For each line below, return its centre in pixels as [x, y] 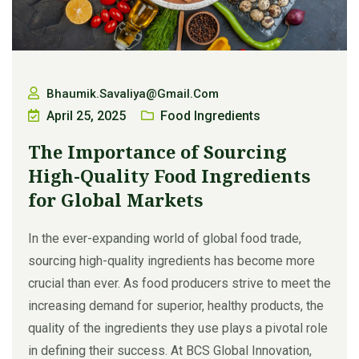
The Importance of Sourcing [157, 152]
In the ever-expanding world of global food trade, [165, 239]
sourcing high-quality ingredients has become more [171, 261]
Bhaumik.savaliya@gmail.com [133, 94]
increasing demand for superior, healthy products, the [176, 306]
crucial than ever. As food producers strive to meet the [179, 284]
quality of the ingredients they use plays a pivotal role [178, 329]
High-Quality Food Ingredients [169, 176]
